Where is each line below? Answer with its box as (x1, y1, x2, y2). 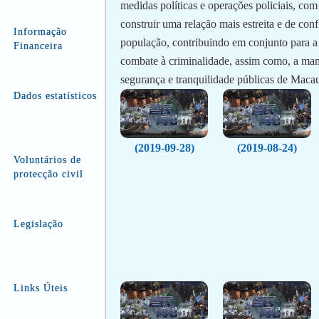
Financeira (13, 41, 63, 51)
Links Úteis (13, 283, 68, 293)
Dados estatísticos (13, 90, 97, 101)
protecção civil (13, 169, 83, 179)
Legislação (13, 219, 63, 229)
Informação (13, 26, 67, 37)
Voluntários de (13, 155, 81, 165)
